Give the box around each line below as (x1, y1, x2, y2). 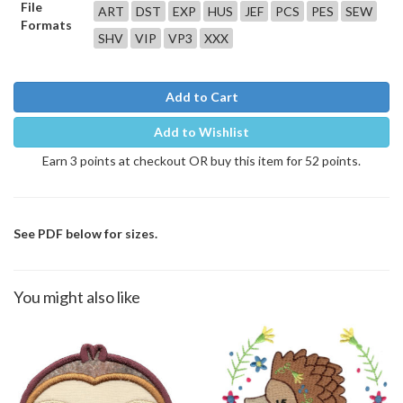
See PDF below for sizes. (13, 225, 157, 241)
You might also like (13, 286, 140, 307)
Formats (21, 16, 72, 32)
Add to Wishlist (154, 123, 249, 139)
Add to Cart (165, 88, 238, 104)
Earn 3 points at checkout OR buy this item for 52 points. (42, 152, 361, 168)
